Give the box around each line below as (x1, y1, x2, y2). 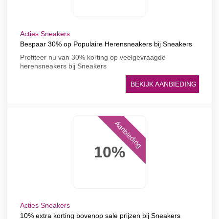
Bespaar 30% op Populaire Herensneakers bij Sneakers (20, 40, 192, 48)
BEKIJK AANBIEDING (131, 80, 197, 88)
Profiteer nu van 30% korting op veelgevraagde (20, 53, 166, 61)
